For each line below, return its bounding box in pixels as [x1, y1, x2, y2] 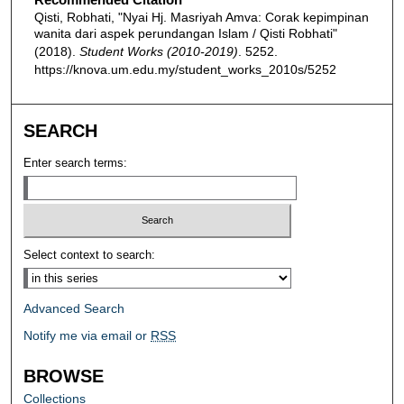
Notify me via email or [23, 328, 151, 344]
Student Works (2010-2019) [78, 43, 238, 59]
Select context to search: [23, 248, 156, 262]
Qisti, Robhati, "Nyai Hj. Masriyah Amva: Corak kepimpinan [33, 9, 369, 24]
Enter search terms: [23, 155, 128, 170]
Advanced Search [23, 301, 125, 317]
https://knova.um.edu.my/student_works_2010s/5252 [33, 61, 336, 77]
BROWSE [23, 366, 105, 387]
